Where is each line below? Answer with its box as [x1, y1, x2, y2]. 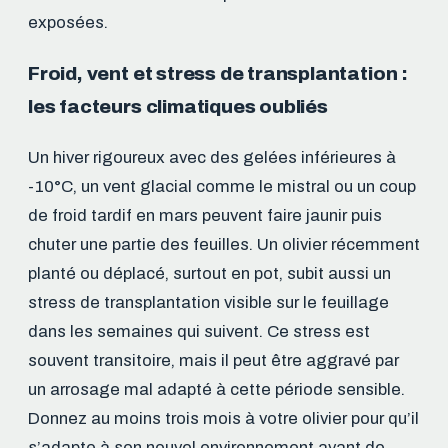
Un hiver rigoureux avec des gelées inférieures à [28, 147, 396, 167]
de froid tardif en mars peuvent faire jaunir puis [28, 205, 382, 225]
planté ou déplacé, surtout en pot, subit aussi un [28, 263, 391, 283]
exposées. [28, 13, 108, 33]
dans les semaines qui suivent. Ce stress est [28, 321, 370, 341]
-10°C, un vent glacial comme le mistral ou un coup [28, 176, 416, 196]
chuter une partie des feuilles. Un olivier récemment [28, 234, 420, 254]
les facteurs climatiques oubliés [28, 95, 328, 117]
